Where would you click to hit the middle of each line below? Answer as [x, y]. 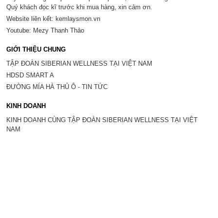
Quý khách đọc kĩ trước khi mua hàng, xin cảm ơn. [80, 7]
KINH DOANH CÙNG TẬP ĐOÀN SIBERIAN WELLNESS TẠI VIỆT [102, 120]
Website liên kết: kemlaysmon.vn [54, 19]
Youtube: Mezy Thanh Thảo [45, 31]
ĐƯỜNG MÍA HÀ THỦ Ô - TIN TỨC [57, 87]
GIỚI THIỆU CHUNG [36, 50]
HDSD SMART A [30, 75]
